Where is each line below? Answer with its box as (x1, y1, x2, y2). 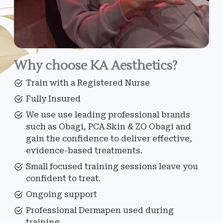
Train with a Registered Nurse (26, 78, 150, 88)
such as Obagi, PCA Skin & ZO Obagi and (26, 122, 191, 131)
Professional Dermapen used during (26, 206, 174, 215)
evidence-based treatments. (26, 146, 142, 155)
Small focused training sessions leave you (26, 162, 198, 171)
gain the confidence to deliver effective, (26, 134, 192, 143)
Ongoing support (26, 190, 97, 199)
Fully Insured (26, 94, 81, 104)
